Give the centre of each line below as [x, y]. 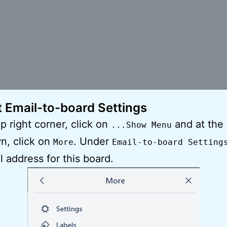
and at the [198, 124]
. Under [93, 141]
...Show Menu [141, 125]
